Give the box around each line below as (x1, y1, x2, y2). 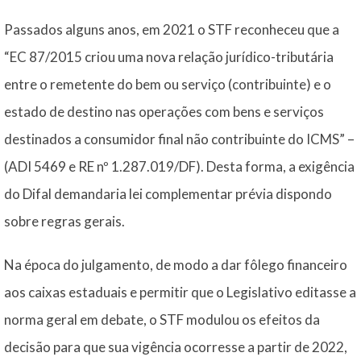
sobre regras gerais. (4, 213, 125, 230)
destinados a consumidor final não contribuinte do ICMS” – (4, 131, 355, 147)
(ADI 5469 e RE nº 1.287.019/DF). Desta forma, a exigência (4, 158, 355, 175)
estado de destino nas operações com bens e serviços (4, 103, 324, 120)
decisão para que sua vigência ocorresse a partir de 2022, (4, 338, 347, 355)
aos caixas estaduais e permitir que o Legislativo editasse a (4, 284, 356, 301)
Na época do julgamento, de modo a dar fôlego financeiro (4, 256, 347, 273)
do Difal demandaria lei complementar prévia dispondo (4, 185, 332, 202)
